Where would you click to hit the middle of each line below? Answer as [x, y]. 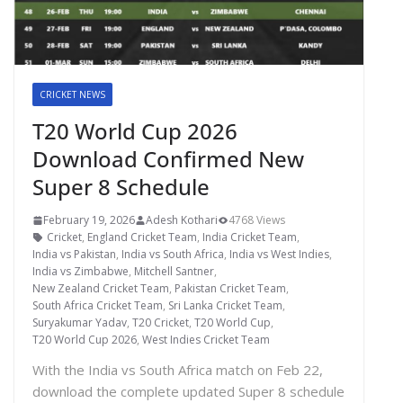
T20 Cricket [161, 323]
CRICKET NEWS [72, 95]
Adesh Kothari [182, 220]
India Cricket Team [250, 237]
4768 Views [257, 220]
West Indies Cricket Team [206, 340]
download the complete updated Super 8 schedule [188, 392]
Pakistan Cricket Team [230, 289]
